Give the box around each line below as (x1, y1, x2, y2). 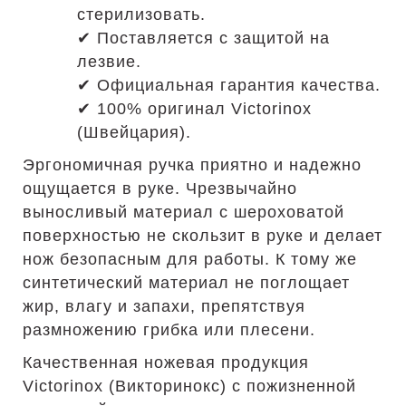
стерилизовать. (77, 5, 206, 24)
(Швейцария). (77, 123, 191, 141)
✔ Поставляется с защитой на (77, 29, 330, 47)
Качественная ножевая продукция (23, 353, 309, 372)
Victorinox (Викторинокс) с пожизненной (23, 377, 356, 395)
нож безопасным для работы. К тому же (23, 250, 357, 268)
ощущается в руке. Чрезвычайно (23, 179, 297, 198)
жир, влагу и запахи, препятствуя (23, 297, 305, 315)
